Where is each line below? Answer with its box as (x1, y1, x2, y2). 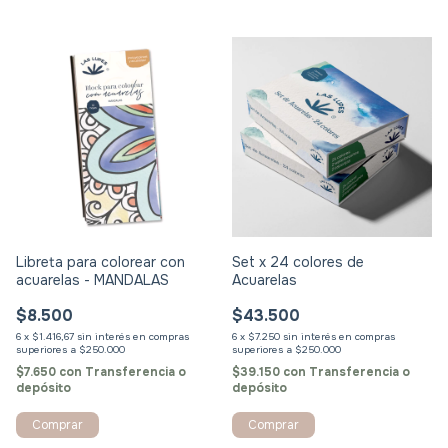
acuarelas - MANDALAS (16, 271, 169, 290)
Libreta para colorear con (16, 253, 185, 272)
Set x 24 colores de (232, 253, 364, 272)
